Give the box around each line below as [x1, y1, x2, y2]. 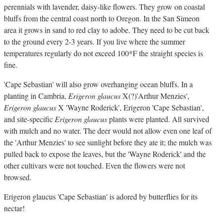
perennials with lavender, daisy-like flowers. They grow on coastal [4, 1, 205, 12]
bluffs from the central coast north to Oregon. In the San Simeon [4, 13, 200, 23]
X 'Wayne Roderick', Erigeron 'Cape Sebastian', [58, 102, 204, 112]
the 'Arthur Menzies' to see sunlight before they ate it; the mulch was [4, 137, 212, 147]
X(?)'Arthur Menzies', [121, 90, 189, 101]
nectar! [4, 202, 25, 213]
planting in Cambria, [4, 90, 68, 101]
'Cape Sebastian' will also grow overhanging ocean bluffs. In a [4, 78, 193, 89]
